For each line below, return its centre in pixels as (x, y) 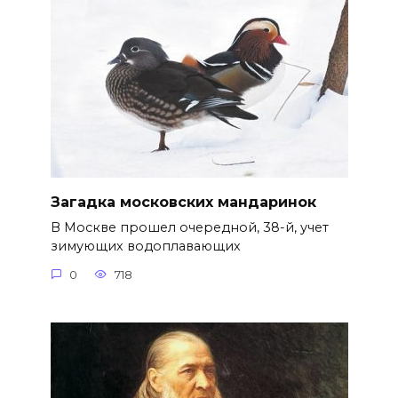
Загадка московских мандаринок (183, 202)
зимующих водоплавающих (145, 247)
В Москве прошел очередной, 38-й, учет (189, 228)
